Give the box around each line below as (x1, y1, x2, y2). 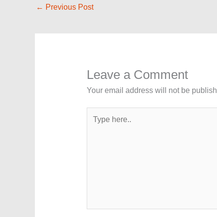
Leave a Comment (86, 67, 188, 82)
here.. (86, 119, 106, 128)
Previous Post (44, 2, 93, 11)
